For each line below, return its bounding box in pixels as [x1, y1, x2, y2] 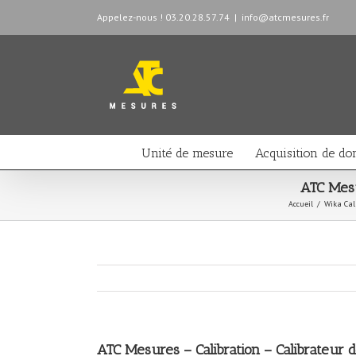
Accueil [288, 199, 313, 209]
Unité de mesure [141, 145, 233, 161]
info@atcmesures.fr [242, 11, 329, 23]
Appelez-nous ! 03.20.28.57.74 [97, 11, 230, 23]
